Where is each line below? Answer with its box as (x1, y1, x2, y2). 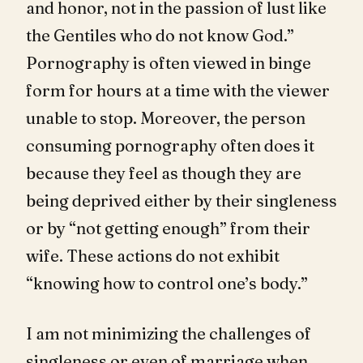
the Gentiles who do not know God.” (26, 24, 294, 45)
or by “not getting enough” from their (26, 217, 310, 238)
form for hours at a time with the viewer (26, 79, 330, 100)
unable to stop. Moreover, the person (26, 107, 305, 128)
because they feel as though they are (26, 162, 301, 183)
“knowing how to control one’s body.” (26, 272, 308, 293)
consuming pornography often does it (26, 135, 314, 156)
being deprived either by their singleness (26, 190, 337, 211)
